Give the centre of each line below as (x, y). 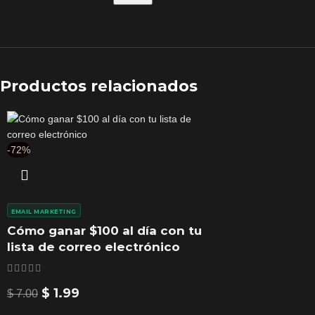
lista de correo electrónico (94, 247)
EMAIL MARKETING (44, 212)
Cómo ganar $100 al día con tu (104, 231)
